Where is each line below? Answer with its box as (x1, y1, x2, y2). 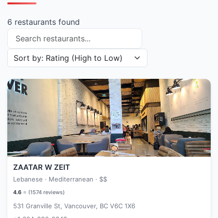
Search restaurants (7, 29, 76, 38)
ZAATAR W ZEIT (13, 163, 70, 172)
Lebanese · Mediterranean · (13, 175, 99, 183)
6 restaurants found (7, 17, 80, 27)
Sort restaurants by (7, 49, 78, 59)
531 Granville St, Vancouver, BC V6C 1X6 (13, 202, 135, 210)
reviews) (42, 189, 65, 196)
